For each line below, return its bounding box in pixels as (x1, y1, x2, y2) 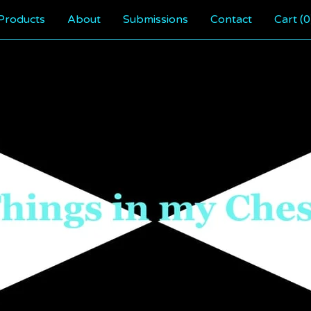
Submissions (123, 12, 188, 26)
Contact (210, 12, 252, 26)
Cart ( (274, 12, 303, 26)
